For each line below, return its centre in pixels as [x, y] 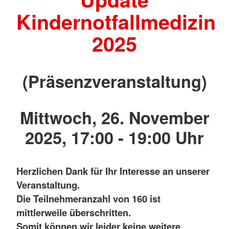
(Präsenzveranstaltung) [114, 81]
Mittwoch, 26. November [114, 118]
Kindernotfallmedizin [116, 22]
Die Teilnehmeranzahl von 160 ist [88, 198]
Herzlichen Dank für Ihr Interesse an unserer [113, 171]
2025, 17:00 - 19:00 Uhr [114, 138]
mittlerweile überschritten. [74, 212]
